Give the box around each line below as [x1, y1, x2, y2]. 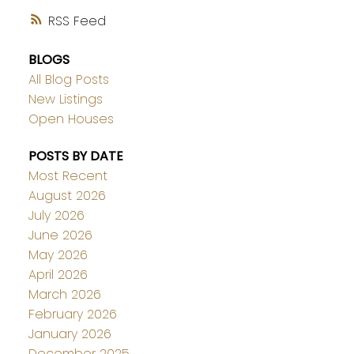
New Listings [28, 89, 103, 108]
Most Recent [28, 166, 107, 185]
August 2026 [28, 186, 106, 205]
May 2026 [28, 245, 88, 264]
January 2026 [28, 324, 111, 343]
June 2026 [28, 225, 92, 244]
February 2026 [28, 304, 117, 323]
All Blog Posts [28, 70, 109, 88]
